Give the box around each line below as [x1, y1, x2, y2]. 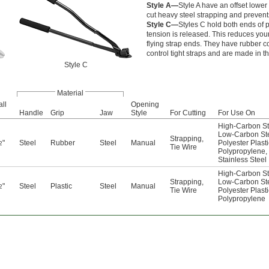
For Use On [218, 109, 255, 118]
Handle [19, 109, 43, 118]
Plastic [50, 182, 72, 191]
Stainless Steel [218, 156, 267, 165]
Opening [131, 100, 159, 109]
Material [57, 89, 83, 98]
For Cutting [170, 109, 206, 118]
